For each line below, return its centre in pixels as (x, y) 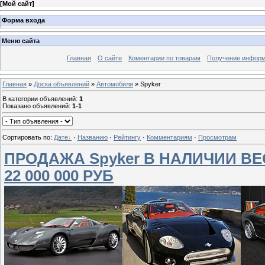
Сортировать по (26, 137)
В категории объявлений (39, 98)
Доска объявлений (62, 84)
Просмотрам (217, 137)
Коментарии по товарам (164, 58)
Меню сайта (21, 41)
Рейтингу (127, 137)
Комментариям (169, 137)
